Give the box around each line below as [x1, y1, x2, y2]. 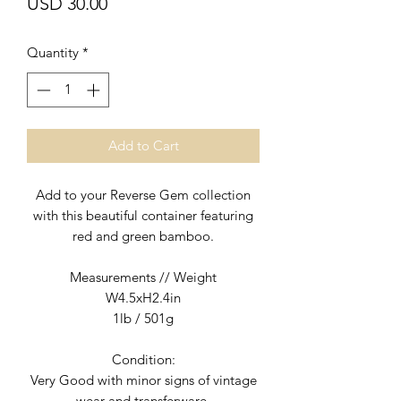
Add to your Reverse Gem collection [36, 185, 251, 203]
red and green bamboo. [73, 226, 214, 244]
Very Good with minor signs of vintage [30, 371, 257, 388]
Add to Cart [107, 136, 179, 154]
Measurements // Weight [70, 268, 217, 286]
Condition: [111, 350, 175, 368]
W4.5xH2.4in [106, 288, 181, 306]
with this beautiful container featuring [33, 206, 253, 224]
